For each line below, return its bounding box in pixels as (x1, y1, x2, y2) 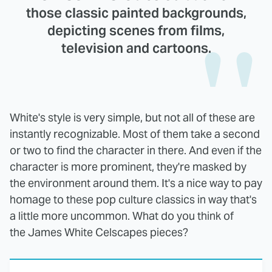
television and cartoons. (61, 39, 211, 57)
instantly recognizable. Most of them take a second (10, 127, 260, 141)
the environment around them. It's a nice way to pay (10, 176, 262, 191)
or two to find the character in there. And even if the (10, 143, 262, 158)
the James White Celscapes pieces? (10, 225, 188, 240)
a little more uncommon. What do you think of (10, 209, 234, 223)
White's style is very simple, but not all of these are (10, 110, 255, 125)
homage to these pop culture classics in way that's (10, 192, 257, 207)
